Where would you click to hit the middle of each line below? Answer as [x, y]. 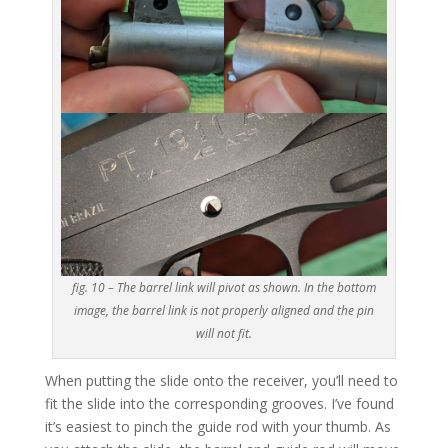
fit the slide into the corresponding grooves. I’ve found [219, 404]
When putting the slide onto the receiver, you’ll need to [221, 381]
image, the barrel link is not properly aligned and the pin [223, 311]
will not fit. [223, 334]
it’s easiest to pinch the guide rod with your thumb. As [217, 427]
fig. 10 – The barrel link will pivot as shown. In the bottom [223, 288]
